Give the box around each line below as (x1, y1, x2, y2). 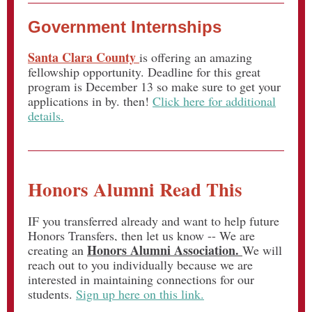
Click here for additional (153, 93, 276, 109)
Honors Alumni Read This (28, 175, 242, 203)
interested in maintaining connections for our (28, 271, 254, 288)
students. (28, 286, 76, 302)
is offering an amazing (139, 49, 252, 65)
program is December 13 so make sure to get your (28, 78, 281, 95)
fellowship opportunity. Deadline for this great (28, 63, 260, 80)
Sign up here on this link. (76, 286, 204, 302)
